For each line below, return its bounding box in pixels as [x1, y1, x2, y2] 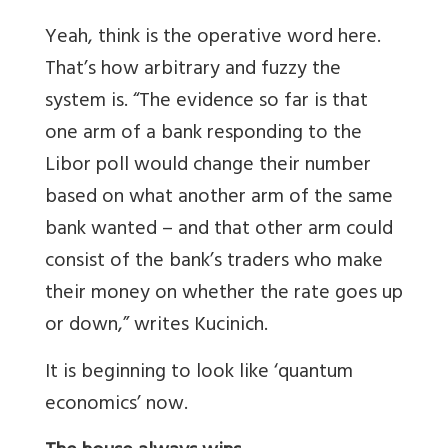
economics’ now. [45, 387, 188, 425]
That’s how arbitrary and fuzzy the [45, 52, 341, 90]
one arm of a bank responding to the [45, 116, 362, 154]
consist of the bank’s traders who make [45, 244, 383, 282]
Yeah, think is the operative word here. [45, 20, 381, 58]
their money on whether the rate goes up [45, 276, 403, 314]
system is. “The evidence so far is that [45, 84, 368, 122]
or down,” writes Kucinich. [45, 308, 268, 346]
